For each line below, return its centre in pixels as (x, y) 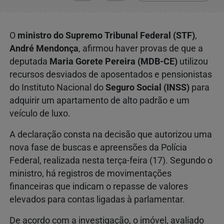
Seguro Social (133, 88)
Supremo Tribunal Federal (118, 36)
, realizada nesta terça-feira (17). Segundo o (126, 161)
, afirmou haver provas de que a (141, 49)
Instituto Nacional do (63, 88)
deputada (29, 62)
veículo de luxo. (40, 114)
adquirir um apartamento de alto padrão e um (99, 101)
